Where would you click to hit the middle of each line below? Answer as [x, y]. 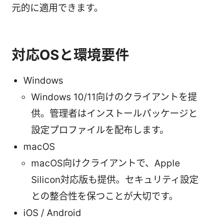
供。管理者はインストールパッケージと [114, 113]
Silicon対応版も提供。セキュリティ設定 [115, 180]
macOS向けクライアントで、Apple [106, 163]
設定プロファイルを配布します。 [100, 130]
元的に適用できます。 [57, 8]
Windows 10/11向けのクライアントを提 [114, 97]
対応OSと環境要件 [71, 54]
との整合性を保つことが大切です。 [105, 196]
